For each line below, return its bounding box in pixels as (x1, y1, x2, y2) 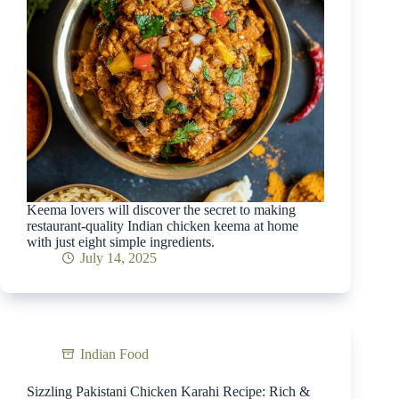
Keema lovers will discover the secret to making (27, 201, 296, 217)
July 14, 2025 (80, 249, 157, 265)
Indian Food (80, 346, 149, 362)
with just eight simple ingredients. (27, 233, 215, 249)
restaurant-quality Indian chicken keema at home (27, 217, 298, 233)
